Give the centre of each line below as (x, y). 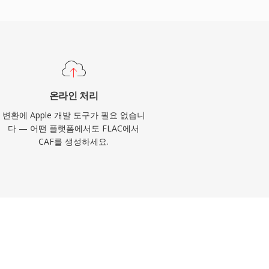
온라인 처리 (74, 95)
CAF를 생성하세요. (74, 141)
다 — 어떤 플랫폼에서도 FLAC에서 (74, 128)
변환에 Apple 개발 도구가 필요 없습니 (74, 115)
